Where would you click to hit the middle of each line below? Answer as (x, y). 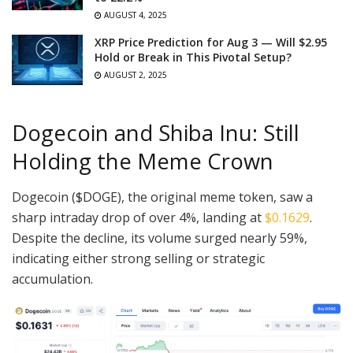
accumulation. (54, 279)
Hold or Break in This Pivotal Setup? (193, 58)
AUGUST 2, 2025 (134, 75)
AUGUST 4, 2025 (134, 15)
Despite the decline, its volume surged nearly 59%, (160, 238)
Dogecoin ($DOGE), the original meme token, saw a (162, 197)
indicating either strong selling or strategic (138, 258)
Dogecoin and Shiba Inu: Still (156, 133)
